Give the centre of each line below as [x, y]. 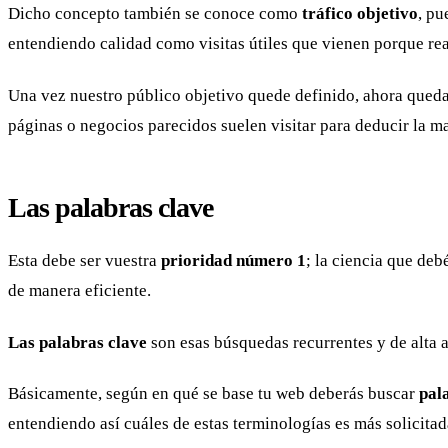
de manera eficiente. [79, 291]
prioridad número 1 [233, 261]
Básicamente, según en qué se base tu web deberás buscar [213, 394]
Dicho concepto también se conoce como [155, 14]
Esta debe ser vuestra [84, 261]
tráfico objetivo [360, 14]
